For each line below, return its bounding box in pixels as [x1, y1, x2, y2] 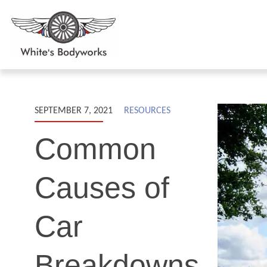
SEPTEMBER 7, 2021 [34, 105, 113, 116]
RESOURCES [124, 105, 170, 116]
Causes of [34, 171, 169, 205]
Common [34, 132, 156, 166]
